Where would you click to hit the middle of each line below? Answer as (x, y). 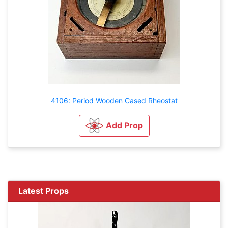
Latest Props (44, 191)
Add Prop (124, 125)
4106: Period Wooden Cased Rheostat (114, 101)
